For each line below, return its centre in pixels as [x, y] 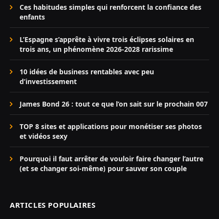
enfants [32, 17]
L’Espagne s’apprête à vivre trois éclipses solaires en [107, 40]
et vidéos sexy [44, 136]
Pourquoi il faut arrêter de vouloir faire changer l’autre [111, 159]
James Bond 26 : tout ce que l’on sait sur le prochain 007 [114, 104]
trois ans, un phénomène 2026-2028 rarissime [96, 49]
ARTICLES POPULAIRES [53, 205]
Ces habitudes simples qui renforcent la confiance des [110, 7]
